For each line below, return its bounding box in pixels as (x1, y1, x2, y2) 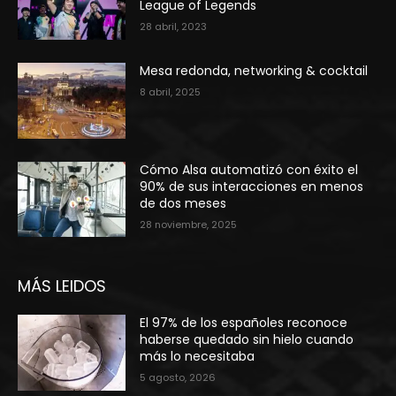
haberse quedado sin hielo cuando (140, 331, 354, 349)
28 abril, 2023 (140, 19, 208, 34)
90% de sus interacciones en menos (140, 177, 364, 195)
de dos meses (140, 194, 227, 212)
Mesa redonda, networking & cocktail (140, 61, 369, 80)
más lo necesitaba (140, 347, 255, 366)
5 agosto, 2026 (140, 370, 217, 385)
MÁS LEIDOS (18, 275, 106, 298)
